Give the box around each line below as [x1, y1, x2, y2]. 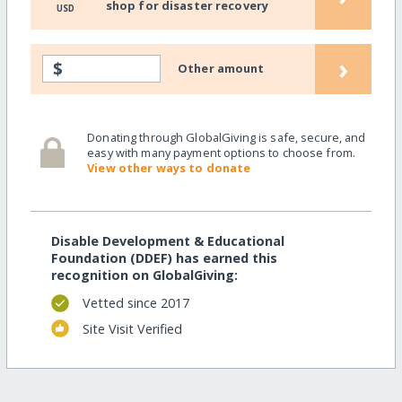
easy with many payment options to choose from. [87, 144, 356, 161]
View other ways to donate [87, 159, 251, 176]
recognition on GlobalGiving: [50, 266, 238, 284]
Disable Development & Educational [50, 232, 284, 249]
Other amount [178, 60, 265, 77]
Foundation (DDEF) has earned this [50, 249, 277, 267]
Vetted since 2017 [82, 294, 189, 312]
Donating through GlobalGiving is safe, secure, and [87, 128, 366, 145]
